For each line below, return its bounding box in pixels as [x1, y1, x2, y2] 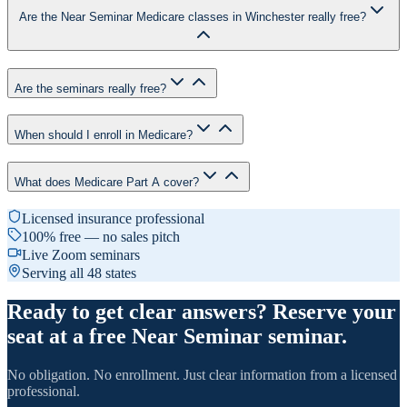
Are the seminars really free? [15, 81, 166, 95]
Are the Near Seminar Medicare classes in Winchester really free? [19, 9, 366, 24]
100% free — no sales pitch [22, 228, 180, 244]
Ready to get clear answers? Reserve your [7, 299, 396, 323]
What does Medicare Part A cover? [15, 175, 199, 189]
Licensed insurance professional [22, 210, 204, 226]
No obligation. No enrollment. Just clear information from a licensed [7, 366, 397, 382]
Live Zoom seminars [22, 246, 140, 263]
